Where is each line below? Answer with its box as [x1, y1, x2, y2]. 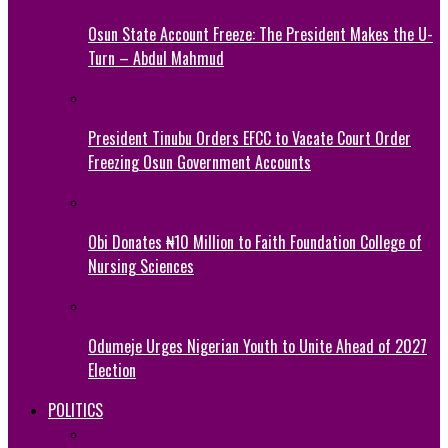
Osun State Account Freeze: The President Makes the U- [88, 21, 433, 46]
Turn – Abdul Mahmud [88, 45, 224, 70]
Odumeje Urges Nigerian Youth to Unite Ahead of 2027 [88, 333, 427, 358]
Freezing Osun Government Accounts [88, 149, 311, 174]
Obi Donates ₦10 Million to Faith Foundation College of [88, 229, 422, 254]
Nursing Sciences [88, 253, 194, 278]
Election [88, 357, 136, 382]
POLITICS [48, 397, 103, 422]
